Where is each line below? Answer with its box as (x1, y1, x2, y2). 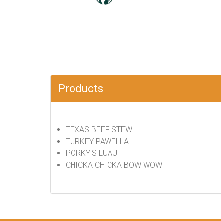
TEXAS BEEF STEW (66, 125, 132, 134)
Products (58, 82, 103, 95)
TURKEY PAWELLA (66, 137, 129, 146)
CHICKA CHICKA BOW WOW (66, 160, 162, 170)
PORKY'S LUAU (66, 148, 117, 158)
